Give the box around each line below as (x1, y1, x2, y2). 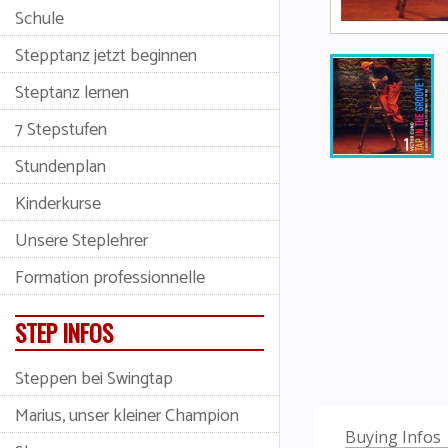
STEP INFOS (15, 314, 113, 350)
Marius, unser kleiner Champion (15, 400, 239, 431)
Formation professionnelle (15, 262, 205, 293)
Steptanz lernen (15, 77, 129, 108)
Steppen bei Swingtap (15, 363, 173, 394)
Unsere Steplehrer (15, 225, 148, 256)
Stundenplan (15, 151, 106, 182)
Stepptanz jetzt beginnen (15, 40, 197, 71)
